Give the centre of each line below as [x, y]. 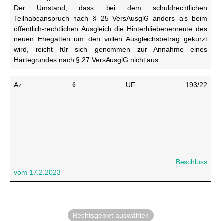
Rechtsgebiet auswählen [110, 215]
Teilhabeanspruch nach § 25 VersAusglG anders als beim [110, 18]
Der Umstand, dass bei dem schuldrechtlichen [110, 8]
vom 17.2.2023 [37, 172]
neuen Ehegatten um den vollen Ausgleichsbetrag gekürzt [110, 39]
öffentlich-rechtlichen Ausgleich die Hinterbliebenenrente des [110, 29]
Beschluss [191, 162]
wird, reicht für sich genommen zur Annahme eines [110, 49]
